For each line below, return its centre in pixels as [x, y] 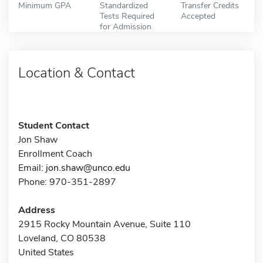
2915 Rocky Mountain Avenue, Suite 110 [104, 224]
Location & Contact [77, 73]
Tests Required [127, 16]
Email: [32, 168]
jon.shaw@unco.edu [88, 168]
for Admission [125, 26]
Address [37, 210]
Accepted [198, 16]
